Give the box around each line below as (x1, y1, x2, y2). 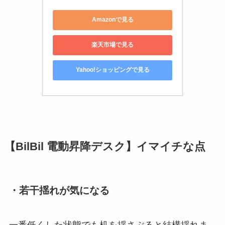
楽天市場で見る (91, 41, 134, 49)
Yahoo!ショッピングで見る (75, 66, 150, 74)
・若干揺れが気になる (9, 185, 109, 196)
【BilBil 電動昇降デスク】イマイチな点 (4, 140, 205, 153)
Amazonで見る (91, 16, 134, 24)
